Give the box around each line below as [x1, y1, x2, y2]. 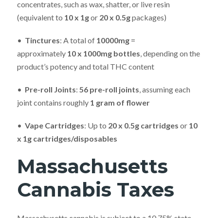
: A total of [60, 35, 96, 45]
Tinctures [25, 35, 60, 45]
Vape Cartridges [25, 120, 84, 130]
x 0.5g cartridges [117, 120, 179, 130]
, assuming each [139, 84, 190, 94]
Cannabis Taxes [17, 177, 174, 201]
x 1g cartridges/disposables [17, 133, 117, 143]
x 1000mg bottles [76, 48, 140, 58]
